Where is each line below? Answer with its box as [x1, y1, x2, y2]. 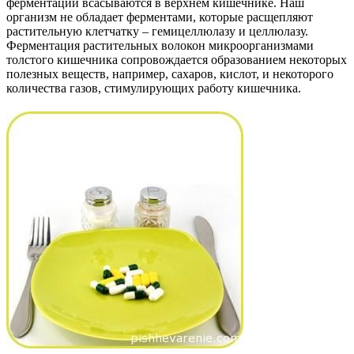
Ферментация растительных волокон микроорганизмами [6, 38, 314, 52]
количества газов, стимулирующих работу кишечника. [6, 81, 301, 95]
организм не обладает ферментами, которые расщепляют [6, 9, 313, 24]
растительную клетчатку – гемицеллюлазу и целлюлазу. [6, 24, 308, 38]
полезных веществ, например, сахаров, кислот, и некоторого [6, 66, 333, 81]
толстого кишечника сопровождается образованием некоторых [6, 52, 347, 66]
